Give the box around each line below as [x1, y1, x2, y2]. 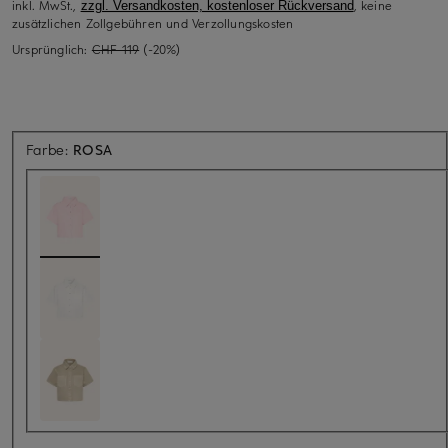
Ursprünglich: [12, 40, 92, 57]
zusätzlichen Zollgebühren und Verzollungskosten [12, 14, 294, 31]
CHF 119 [91, 40, 140, 57]
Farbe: [26, 139, 74, 159]
